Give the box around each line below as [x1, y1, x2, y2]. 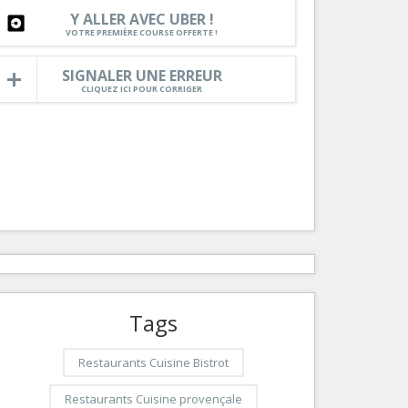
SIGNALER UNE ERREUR [61, 66, 222, 87]
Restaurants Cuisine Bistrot [78, 354, 229, 371]
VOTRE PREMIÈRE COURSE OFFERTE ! [66, 26, 219, 39]
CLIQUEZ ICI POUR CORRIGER [81, 83, 203, 96]
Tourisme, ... [226, 43, 285, 58]
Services [244, 20, 297, 38]
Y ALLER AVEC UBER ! [69, 9, 214, 30]
